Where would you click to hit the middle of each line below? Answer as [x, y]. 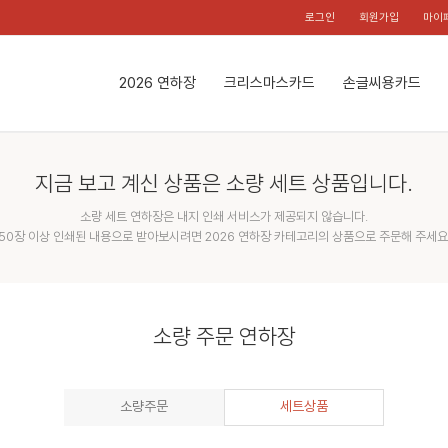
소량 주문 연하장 [224, 336]
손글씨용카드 [382, 83]
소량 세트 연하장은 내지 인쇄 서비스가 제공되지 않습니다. [224, 216]
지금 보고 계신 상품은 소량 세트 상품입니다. [224, 182]
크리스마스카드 [269, 83]
